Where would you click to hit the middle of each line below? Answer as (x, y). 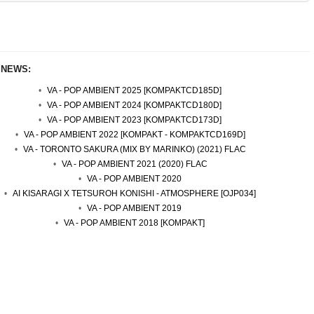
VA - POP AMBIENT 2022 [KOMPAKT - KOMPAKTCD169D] (134, 135)
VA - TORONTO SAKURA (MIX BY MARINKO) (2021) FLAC (134, 149)
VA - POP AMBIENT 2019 (134, 208)
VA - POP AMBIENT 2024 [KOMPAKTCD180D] (134, 105)
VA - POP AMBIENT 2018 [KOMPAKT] (134, 223)
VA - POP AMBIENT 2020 (134, 179)
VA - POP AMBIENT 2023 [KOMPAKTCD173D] (134, 120)
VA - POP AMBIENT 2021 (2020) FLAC (134, 164)
